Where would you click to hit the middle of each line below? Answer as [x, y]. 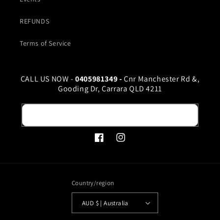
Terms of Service [45, 43]
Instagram [132, 143]
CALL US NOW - [48, 79]
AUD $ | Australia [112, 203]
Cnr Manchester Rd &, [162, 79]
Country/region [93, 183]
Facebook [110, 143]
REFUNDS [35, 21]
